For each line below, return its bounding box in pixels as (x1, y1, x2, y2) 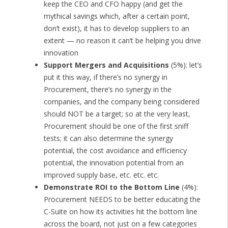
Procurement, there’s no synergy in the (43, 84, 172, 95)
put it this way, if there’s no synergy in (43, 72, 167, 82)
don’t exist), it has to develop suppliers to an (43, 23, 189, 34)
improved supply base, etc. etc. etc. (43, 170, 159, 180)
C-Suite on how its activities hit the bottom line (43, 207, 197, 217)
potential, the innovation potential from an (43, 158, 184, 168)
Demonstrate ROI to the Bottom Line (43, 182, 180, 192)
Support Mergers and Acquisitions (43, 60, 169, 70)
